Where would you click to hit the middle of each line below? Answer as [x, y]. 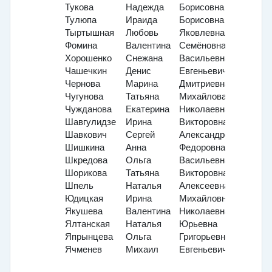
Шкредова [86, 161]
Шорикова [86, 173]
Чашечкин [86, 71]
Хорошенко [88, 59]
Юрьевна [198, 224]
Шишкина [85, 148]
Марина [142, 84]
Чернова [83, 84]
